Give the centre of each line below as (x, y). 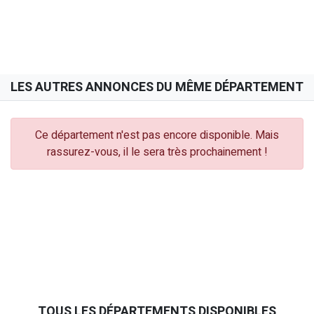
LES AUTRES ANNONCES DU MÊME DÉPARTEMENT (157, 87)
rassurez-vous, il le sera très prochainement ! (157, 152)
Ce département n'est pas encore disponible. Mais (157, 135)
